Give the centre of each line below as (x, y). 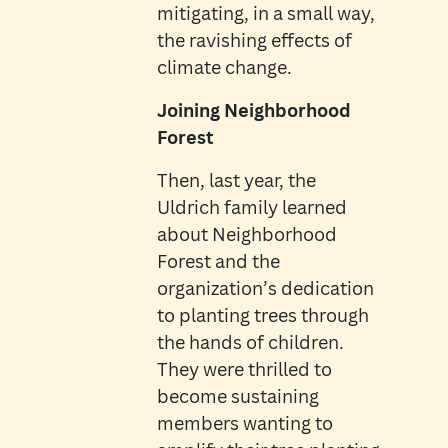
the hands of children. (250, 342)
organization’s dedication (265, 288)
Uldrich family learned (251, 207)
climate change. (224, 67)
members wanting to (244, 423)
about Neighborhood (246, 234)
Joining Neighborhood (253, 110)
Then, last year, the (236, 180)
